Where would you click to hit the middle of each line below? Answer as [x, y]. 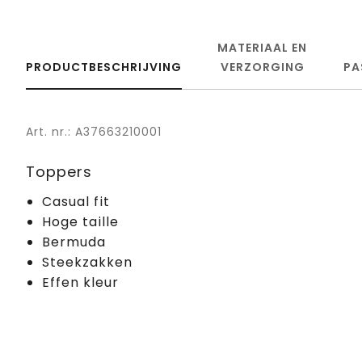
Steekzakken [87, 262]
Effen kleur [80, 282]
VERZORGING [262, 67]
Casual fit [76, 201]
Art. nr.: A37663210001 [94, 131]
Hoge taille [80, 221]
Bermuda [74, 242]
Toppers [59, 171]
